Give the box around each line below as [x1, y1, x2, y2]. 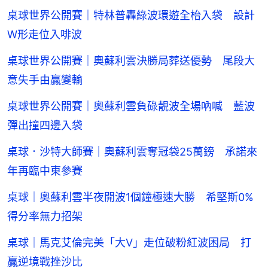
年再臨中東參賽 [7, 164, 83, 177]
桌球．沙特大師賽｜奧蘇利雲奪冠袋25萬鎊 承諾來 [7, 145, 257, 158]
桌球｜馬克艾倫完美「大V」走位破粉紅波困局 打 [7, 236, 251, 249]
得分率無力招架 [7, 209, 83, 223]
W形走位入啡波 [7, 28, 82, 41]
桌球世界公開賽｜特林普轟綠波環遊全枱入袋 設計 [7, 8, 255, 22]
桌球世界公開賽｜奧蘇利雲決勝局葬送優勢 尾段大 [7, 54, 255, 67]
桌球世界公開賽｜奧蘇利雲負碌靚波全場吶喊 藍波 [7, 99, 255, 112]
